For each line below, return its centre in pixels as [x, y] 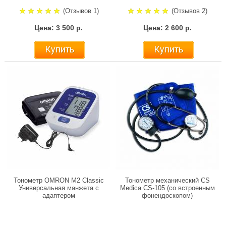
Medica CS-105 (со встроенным [167, 188]
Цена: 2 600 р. [167, 28]
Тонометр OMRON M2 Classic [59, 181]
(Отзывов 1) [81, 11]
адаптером [59, 196]
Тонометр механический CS [167, 181]
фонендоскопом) [167, 196]
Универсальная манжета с [59, 188]
